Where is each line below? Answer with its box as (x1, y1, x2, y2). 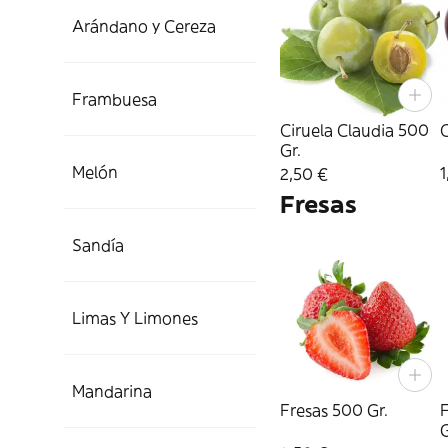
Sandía (72, 235, 124, 255)
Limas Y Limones (72, 308, 198, 328)
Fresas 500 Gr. (280, 400, 388, 421)
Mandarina (72, 381, 152, 401)
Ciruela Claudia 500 (280, 120, 429, 141)
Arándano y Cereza (72, 16, 216, 36)
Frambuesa (72, 89, 157, 109)
